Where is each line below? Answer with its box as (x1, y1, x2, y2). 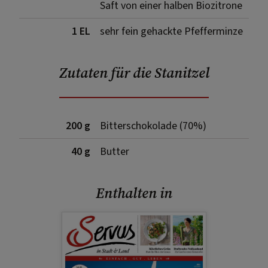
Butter (100, 144, 129, 159)
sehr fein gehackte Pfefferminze (100, 23, 243, 39)
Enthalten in (96, 182, 172, 203)
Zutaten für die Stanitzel (59, 62, 209, 83)
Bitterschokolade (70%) (100, 118, 206, 133)
